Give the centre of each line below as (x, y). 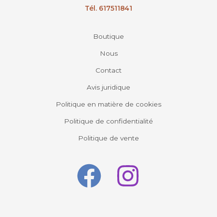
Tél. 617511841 (108, 8)
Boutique (108, 36)
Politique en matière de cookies (108, 104)
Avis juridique (108, 87)
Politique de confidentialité (108, 121)
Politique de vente (108, 138)
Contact (108, 70)
